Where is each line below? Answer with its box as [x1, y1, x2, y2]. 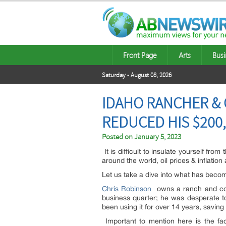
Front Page [123, 50, 157, 60]
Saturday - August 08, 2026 [102, 71, 172, 79]
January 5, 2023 [134, 132, 181, 142]
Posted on [102, 132, 134, 142]
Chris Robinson [102, 185, 152, 193]
